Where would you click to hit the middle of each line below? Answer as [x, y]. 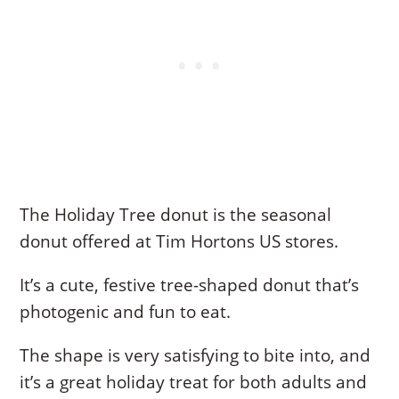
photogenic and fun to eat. [126, 311]
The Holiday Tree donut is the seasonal [176, 214]
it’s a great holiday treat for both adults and [194, 382]
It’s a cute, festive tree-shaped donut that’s [190, 285]
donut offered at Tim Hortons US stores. [179, 241]
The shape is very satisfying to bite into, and [195, 355]
